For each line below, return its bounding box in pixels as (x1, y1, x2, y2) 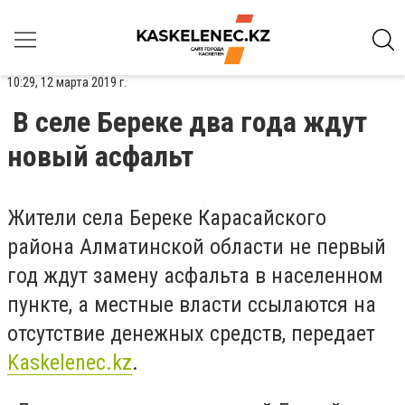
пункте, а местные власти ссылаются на (7, 292, 376, 317)
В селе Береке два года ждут (13, 105, 367, 139)
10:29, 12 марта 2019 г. (7, 74, 127, 90)
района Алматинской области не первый (7, 234, 386, 259)
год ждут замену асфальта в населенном (7, 263, 383, 288)
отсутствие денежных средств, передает (7, 321, 375, 346)
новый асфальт (7, 139, 193, 174)
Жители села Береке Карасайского (7, 205, 326, 231)
